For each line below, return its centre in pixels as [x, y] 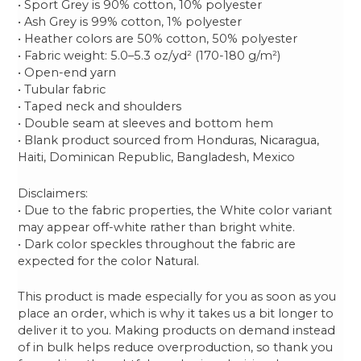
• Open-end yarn [67, 73]
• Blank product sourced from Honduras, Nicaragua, [169, 141]
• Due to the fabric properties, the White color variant [175, 210]
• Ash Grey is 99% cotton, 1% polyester [130, 22]
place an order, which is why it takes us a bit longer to [176, 313]
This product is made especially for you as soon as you [177, 296]
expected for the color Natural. [109, 261]
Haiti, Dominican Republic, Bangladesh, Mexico [157, 158]
